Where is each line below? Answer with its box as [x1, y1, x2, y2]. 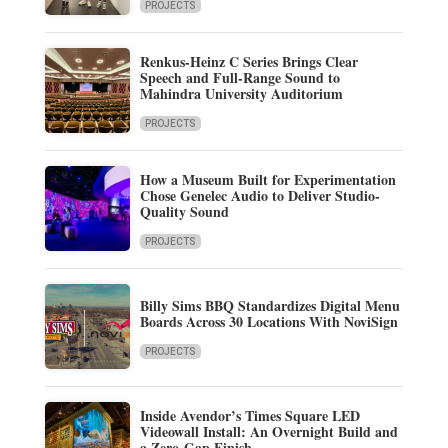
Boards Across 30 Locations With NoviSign [139, 310, 398, 332]
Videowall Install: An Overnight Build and [139, 420, 398, 442]
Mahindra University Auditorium [139, 82, 343, 104]
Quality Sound [139, 200, 229, 222]
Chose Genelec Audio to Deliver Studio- [139, 184, 380, 206]
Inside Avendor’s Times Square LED [139, 404, 360, 426]
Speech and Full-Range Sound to [139, 66, 340, 88]
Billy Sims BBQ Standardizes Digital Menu [139, 294, 400, 316]
